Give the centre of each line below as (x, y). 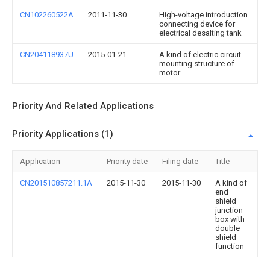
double (228, 228)
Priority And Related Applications (83, 106)
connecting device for (197, 24)
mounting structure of (197, 64)
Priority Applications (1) (63, 134)
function (230, 246)
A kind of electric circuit (200, 55)
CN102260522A (47, 15)
